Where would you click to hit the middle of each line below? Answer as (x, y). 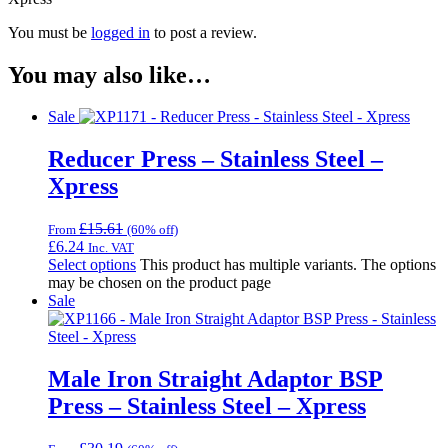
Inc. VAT (111, 248)
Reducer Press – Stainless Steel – (215, 159)
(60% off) (152, 230)
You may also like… (109, 74)
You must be (49, 32)
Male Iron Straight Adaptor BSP (215, 379)
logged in (120, 32)
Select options (92, 265)
